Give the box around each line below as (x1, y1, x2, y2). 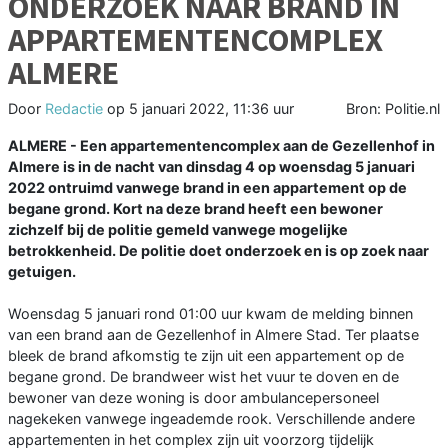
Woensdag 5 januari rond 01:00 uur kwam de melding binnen (8, 305, 413, 323)
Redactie (45, 100, 103, 118)
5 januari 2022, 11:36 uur (129, 100, 294, 118)
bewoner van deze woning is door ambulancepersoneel (8, 389, 379, 407)
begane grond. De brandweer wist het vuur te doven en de (8, 368, 399, 386)
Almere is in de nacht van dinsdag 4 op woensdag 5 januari (8, 158, 415, 176)
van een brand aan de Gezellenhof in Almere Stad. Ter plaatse (8, 326, 419, 344)
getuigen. (8, 263, 76, 281)
